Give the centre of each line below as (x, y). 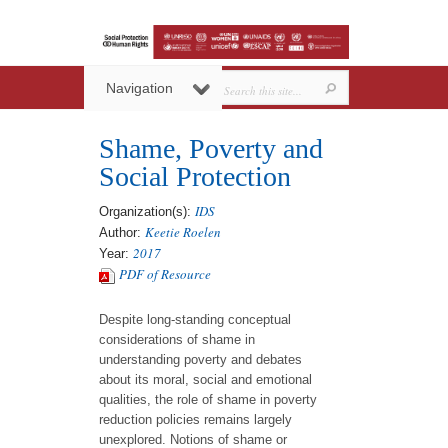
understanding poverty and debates (200, 360)
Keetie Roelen (183, 232)
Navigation (139, 88)
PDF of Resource (165, 274)
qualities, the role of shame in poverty (208, 400)
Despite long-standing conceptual (195, 320)
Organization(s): (147, 212)
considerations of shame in (177, 340)
